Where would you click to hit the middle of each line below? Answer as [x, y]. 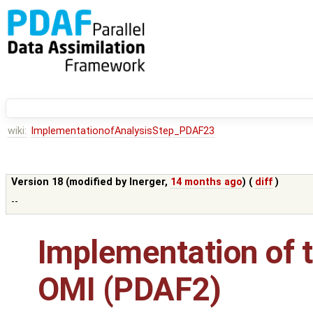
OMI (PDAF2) [130, 290]
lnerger [147, 182]
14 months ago [207, 182]
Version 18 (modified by [71, 182]
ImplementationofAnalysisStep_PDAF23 [122, 131]
